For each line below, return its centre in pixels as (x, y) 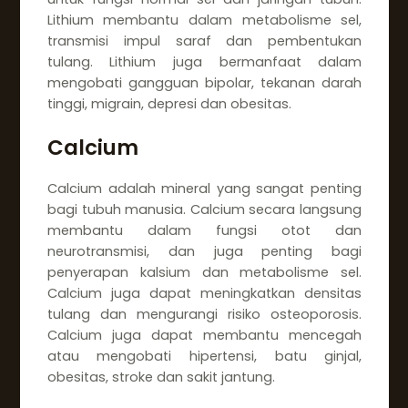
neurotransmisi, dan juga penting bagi (204, 252)
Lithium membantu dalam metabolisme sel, (204, 20)
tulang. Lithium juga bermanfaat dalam (204, 62)
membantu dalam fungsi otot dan (204, 231)
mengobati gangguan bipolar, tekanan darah (204, 83)
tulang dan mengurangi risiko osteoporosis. (204, 315)
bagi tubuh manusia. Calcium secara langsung (204, 210)
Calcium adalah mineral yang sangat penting (204, 189)
